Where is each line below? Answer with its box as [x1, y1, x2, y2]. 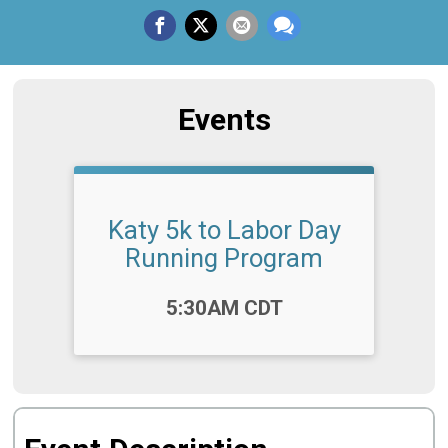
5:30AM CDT [165, 295, 283, 320]
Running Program [125, 242, 323, 273]
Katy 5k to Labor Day [107, 214, 341, 245]
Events [177, 101, 271, 137]
